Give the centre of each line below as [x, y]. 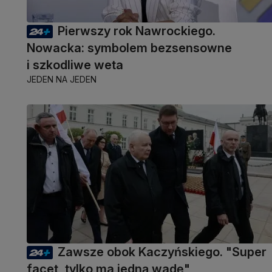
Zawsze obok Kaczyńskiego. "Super [162, 252]
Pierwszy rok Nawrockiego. [137, 31]
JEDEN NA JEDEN [62, 80]
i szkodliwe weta [75, 65]
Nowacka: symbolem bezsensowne [129, 48]
